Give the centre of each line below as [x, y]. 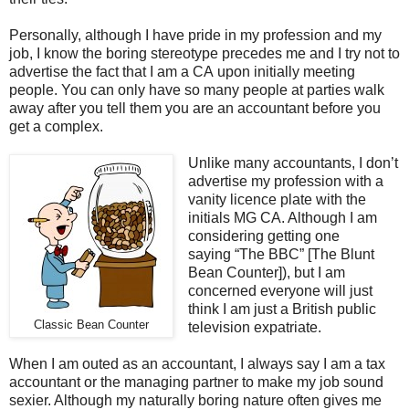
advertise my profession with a [285, 182]
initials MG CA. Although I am [282, 218]
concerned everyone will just [280, 291]
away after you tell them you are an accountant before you [195, 109]
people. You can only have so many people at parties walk [197, 90]
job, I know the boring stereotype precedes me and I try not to [204, 54]
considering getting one [263, 236]
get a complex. [56, 127]
